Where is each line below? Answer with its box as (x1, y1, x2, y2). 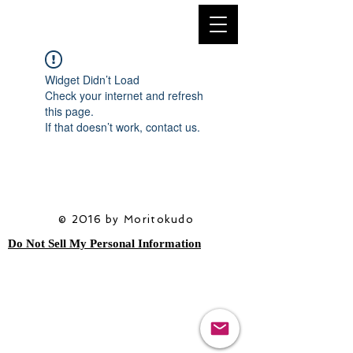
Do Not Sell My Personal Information (8, 237, 201, 250)
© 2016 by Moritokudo (58, 214, 194, 225)
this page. (45, 103, 94, 119)
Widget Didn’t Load (45, 72, 139, 87)
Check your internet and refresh (45, 87, 203, 103)
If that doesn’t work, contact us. (45, 119, 200, 135)
